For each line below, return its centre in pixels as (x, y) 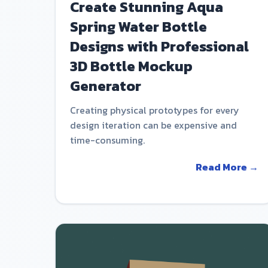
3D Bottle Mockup (131, 66)
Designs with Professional (159, 46)
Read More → (227, 167)
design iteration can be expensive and (153, 125)
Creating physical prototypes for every (155, 110)
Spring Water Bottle (138, 26)
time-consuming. (107, 140)
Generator (106, 86)
